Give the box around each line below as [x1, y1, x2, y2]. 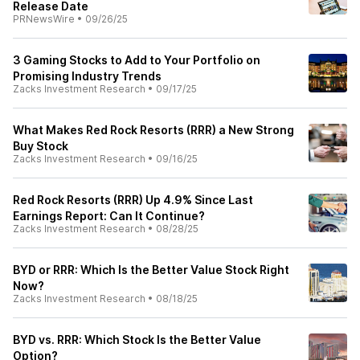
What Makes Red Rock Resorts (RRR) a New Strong [13, 123, 294, 137]
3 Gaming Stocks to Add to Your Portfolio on [13, 53, 260, 67]
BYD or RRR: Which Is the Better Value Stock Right [13, 263, 289, 276]
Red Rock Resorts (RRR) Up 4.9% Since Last [13, 193, 253, 207]
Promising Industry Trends [13, 69, 162, 83]
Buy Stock [13, 139, 68, 153]
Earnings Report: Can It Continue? [13, 209, 205, 223]
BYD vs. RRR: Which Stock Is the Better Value [13, 333, 261, 346]
